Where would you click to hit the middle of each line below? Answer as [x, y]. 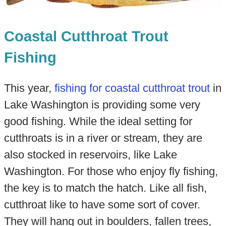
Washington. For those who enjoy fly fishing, [111, 172]
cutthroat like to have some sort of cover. [102, 205]
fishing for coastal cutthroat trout [132, 88]
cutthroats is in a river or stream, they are [103, 138]
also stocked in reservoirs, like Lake [90, 155]
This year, [29, 88]
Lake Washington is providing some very [102, 105]
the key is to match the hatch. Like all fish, [105, 188]
